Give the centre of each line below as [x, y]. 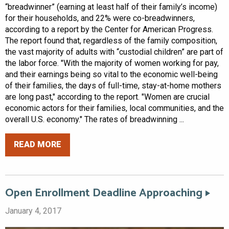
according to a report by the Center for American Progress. [109, 29]
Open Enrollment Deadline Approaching [104, 193]
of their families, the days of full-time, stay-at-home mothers [113, 85]
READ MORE [38, 145]
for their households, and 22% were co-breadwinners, [100, 18]
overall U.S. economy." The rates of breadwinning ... [95, 119]
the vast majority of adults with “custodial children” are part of [114, 52]
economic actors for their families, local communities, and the [114, 108]
